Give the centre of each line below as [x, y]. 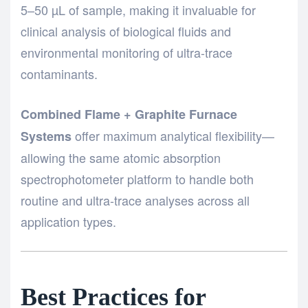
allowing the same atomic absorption [121, 157]
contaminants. [59, 73]
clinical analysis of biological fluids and [126, 31]
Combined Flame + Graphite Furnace [129, 114]
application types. [68, 221]
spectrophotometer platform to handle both [137, 178]
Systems [46, 136]
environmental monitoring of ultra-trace [126, 52]
